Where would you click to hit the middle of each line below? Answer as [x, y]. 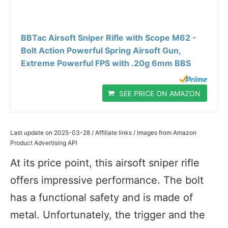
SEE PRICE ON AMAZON [160, 94]
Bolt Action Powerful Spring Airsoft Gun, [101, 51]
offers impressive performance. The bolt [107, 180]
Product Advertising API [44, 143]
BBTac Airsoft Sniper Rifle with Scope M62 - [109, 38]
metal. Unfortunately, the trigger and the [108, 215]
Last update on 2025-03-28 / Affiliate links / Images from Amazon [103, 133]
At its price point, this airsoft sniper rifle [105, 163]
